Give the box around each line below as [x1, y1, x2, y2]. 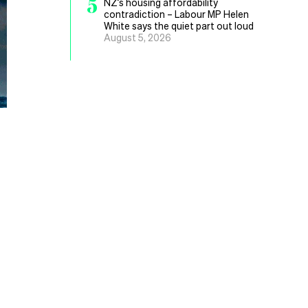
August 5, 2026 [104, 31, 171, 43]
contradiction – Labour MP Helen [104, 8, 249, 20]
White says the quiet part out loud [104, 19, 254, 32]
